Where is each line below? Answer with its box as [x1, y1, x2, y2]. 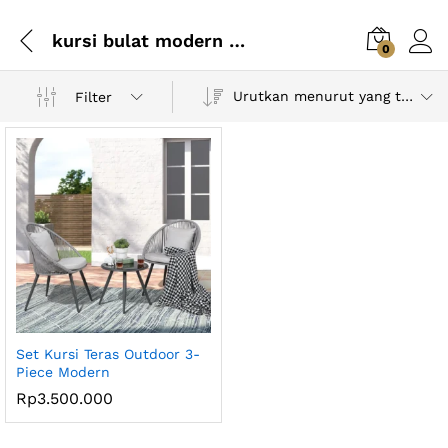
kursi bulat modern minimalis [229, 29, 245, 51]
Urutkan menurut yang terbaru [401, 88, 414, 104]
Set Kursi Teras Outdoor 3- [16, 345, 200, 362]
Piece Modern [16, 363, 110, 380]
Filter [74, 88, 112, 105]
